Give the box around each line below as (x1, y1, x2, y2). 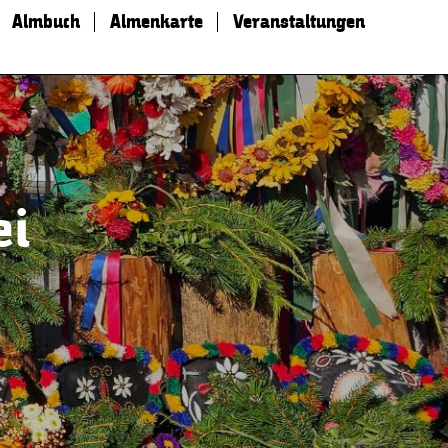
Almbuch (11, 9, 80, 35)
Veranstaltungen (232, 9, 365, 35)
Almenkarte (109, 9, 203, 35)
